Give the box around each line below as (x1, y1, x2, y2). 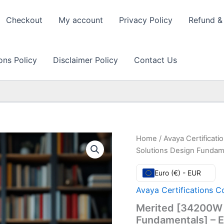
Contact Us (134, 55, 177, 65)
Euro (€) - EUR (154, 168, 201, 177)
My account (58, 15, 103, 25)
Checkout (6, 15, 42, 25)
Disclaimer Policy (53, 55, 118, 65)
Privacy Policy (119, 15, 172, 25)
